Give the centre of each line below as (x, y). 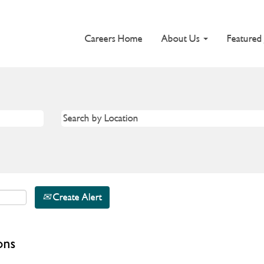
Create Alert (76, 197)
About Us (182, 38)
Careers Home (114, 38)
